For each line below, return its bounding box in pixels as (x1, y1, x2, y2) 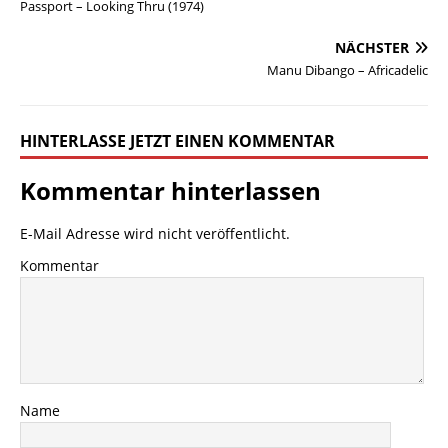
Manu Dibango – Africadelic (267, 60, 428, 79)
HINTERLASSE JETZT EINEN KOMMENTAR (20, 129, 335, 152)
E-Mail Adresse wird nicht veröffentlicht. (20, 223, 290, 243)
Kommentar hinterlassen (20, 173, 321, 207)
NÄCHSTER (335, 37, 409, 57)
